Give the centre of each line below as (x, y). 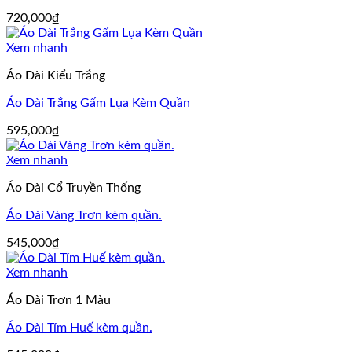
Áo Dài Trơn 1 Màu (59, 300)
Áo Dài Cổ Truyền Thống (73, 188)
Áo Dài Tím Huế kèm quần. (79, 328)
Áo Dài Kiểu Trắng (56, 75)
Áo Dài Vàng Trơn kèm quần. (84, 215)
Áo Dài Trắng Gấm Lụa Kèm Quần (98, 103)
